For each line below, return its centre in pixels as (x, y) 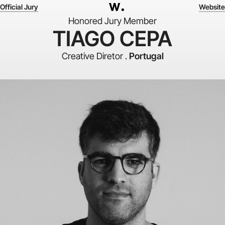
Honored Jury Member (113, 21)
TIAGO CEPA (113, 38)
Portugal (146, 56)
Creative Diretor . (95, 56)
